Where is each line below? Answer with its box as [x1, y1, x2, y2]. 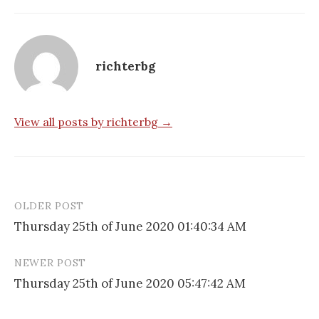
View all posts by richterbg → [14, 114, 172, 129]
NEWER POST [14, 256, 86, 269]
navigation [14, 224, 100, 247]
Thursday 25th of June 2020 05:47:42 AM [14, 275, 246, 291]
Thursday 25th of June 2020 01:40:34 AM [14, 218, 246, 234]
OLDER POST [14, 199, 84, 212]
